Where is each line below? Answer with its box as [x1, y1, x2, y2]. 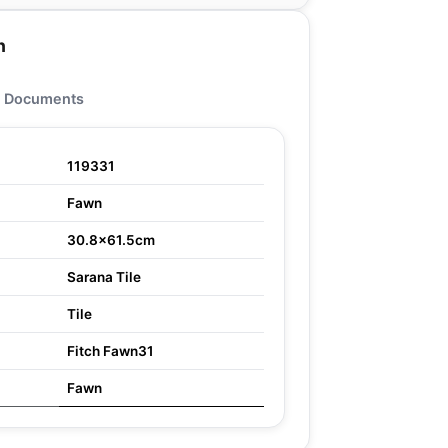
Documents [4, 90, 84, 107]
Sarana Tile [67, 269, 141, 285]
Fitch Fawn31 [67, 343, 154, 359]
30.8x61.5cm [67, 232, 155, 248]
